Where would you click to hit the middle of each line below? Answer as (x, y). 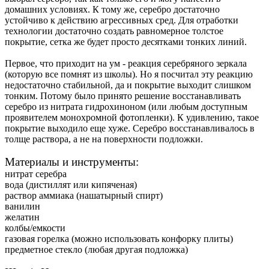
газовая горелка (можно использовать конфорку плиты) (119, 239)
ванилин (23, 207)
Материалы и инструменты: (72, 162)
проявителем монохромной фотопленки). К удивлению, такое (132, 118)
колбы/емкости (35, 228)
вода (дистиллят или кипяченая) (71, 185)
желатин (22, 217)
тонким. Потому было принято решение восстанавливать (123, 96)
